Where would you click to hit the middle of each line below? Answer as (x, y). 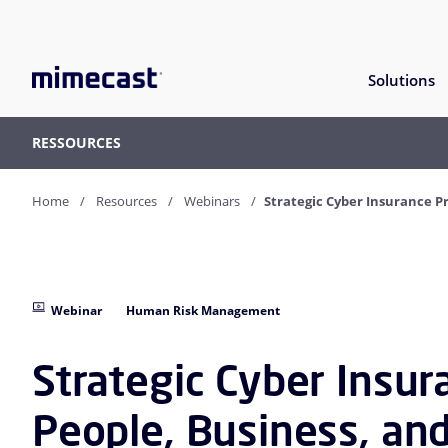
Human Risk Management (203, 311)
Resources (126, 201)
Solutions (401, 80)
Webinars (212, 201)
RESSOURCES (76, 143)
